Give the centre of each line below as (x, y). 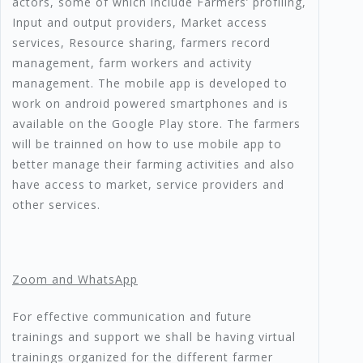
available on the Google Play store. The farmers (156, 124)
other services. (56, 205)
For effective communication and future (132, 317)
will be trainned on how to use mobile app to (147, 144)
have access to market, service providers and (148, 185)
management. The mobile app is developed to (150, 83)
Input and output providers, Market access (140, 23)
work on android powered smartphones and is (150, 104)
